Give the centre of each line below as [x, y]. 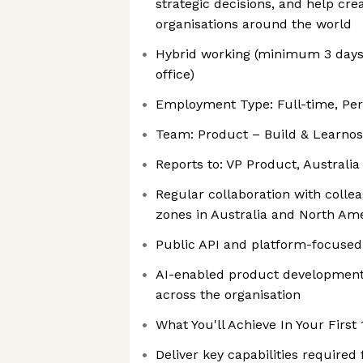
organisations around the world [254, 24]
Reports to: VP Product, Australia [258, 164]
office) [175, 74]
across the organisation [228, 295]
